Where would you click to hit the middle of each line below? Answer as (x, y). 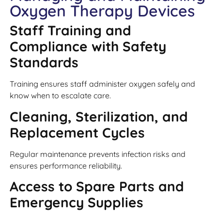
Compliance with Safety (88, 46)
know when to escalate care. (60, 96)
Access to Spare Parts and (97, 186)
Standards (44, 62)
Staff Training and (70, 31)
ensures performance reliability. (66, 165)
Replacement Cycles (77, 132)
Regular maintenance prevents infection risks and (98, 154)
